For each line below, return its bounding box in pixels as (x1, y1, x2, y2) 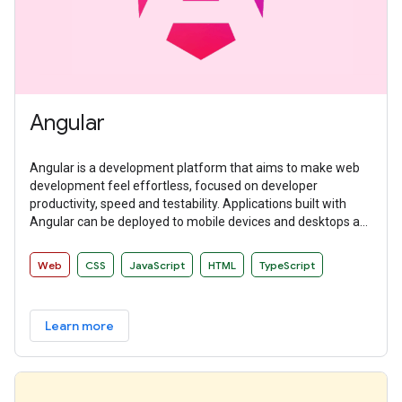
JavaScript (129, 258, 185, 273)
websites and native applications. (30, 232, 216, 248)
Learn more (45, 318, 114, 335)
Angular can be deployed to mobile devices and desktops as (30, 214, 366, 230)
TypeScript (259, 258, 315, 273)
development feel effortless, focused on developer (30, 179, 318, 194)
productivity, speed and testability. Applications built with (30, 197, 346, 212)
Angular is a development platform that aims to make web (30, 161, 360, 176)
